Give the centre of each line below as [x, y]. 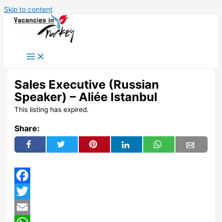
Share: [27, 128]
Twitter [26, 207]
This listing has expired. [52, 109]
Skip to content [28, 9]
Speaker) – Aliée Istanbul [86, 97]
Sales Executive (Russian [87, 84]
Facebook [30, 191]
